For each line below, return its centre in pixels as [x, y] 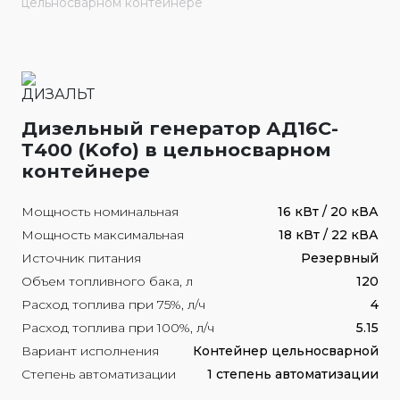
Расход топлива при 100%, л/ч [118, 328]
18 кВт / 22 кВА [329, 235]
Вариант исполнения [90, 351]
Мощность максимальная [103, 235]
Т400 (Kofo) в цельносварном [176, 150]
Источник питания [81, 258]
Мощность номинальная [100, 212]
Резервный [340, 258]
